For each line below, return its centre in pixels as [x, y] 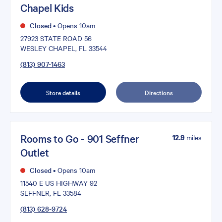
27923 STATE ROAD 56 [56, 38]
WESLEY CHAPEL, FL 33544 [64, 48]
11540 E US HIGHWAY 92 [59, 183]
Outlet [35, 152]
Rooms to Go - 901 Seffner [80, 139]
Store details [63, 92]
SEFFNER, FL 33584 [51, 193]
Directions [159, 92]
